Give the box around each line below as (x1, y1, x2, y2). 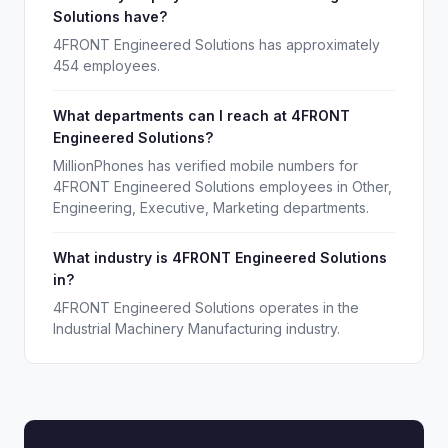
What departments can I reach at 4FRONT (53, 107, 350, 124)
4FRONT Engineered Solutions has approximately (53, 36, 380, 53)
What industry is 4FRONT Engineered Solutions (53, 249, 387, 266)
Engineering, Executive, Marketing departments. (53, 199, 369, 216)
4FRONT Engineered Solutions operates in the (53, 299, 359, 316)
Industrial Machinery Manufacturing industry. (53, 320, 340, 337)
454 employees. (53, 57, 160, 74)
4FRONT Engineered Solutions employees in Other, (53, 178, 392, 195)
